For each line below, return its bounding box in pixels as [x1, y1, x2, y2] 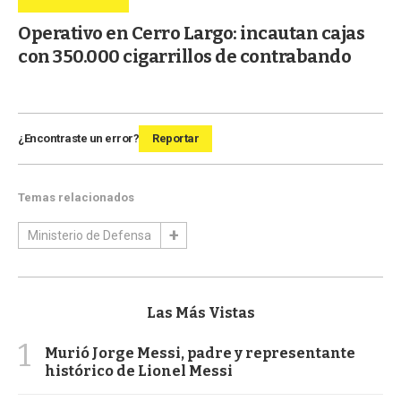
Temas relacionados [18, 191, 134, 205]
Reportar [152, 132, 199, 146]
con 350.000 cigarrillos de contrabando [18, 46, 351, 68]
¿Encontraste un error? [18, 132, 139, 146]
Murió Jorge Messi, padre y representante [45, 345, 355, 363]
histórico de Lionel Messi [45, 363, 233, 380]
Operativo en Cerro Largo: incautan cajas [18, 22, 364, 45]
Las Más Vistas [146, 304, 255, 322]
